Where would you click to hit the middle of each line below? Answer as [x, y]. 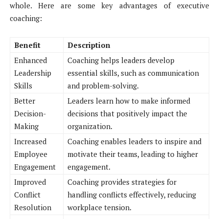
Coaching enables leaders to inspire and [134, 142]
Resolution [33, 208]
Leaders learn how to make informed [129, 101]
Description [89, 45]
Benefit [27, 45]
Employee [31, 154]
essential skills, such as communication [133, 73]
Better [25, 101]
